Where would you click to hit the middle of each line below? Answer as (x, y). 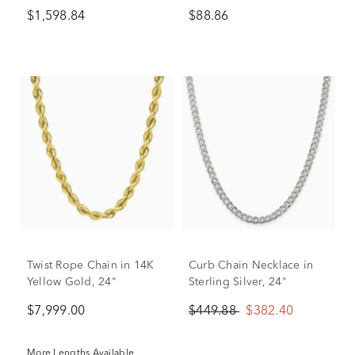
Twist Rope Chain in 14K (91, 265)
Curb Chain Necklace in (251, 265)
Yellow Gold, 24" (72, 282)
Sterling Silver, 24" (238, 282)
